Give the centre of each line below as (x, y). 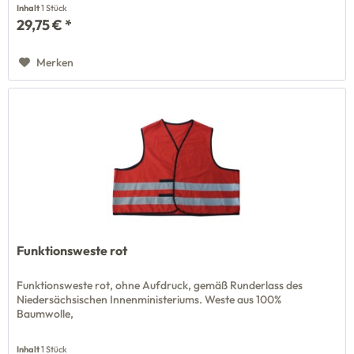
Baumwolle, (45, 314)
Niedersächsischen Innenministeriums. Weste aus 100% (149, 300)
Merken (55, 63)
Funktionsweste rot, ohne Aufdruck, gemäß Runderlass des (160, 286)
